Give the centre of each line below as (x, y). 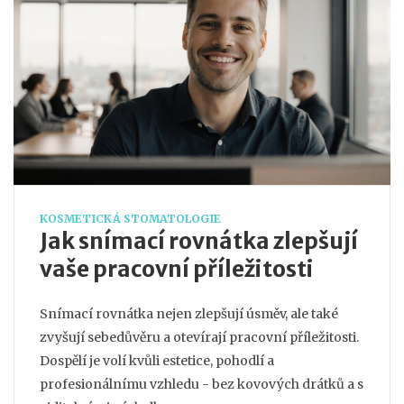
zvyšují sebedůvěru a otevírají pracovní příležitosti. (199, 337)
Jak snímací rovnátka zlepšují (199, 241)
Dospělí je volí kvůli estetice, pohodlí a (157, 360)
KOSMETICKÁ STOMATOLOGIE (130, 218)
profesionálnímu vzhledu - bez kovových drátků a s (202, 384)
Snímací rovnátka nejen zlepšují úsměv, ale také (189, 313)
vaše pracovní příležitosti (177, 269)
